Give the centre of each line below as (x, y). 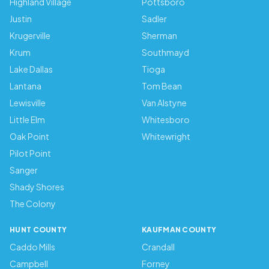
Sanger (24, 170)
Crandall (158, 247)
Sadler (154, 19)
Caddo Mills (32, 247)
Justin (21, 19)
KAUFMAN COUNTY (179, 230)
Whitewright (166, 136)
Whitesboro (166, 119)
